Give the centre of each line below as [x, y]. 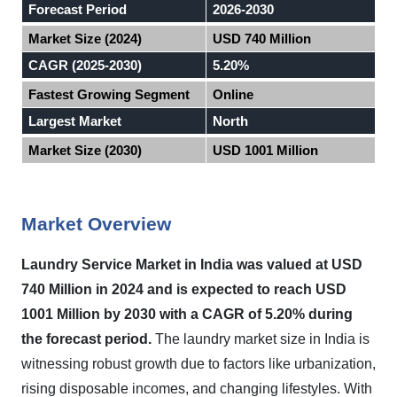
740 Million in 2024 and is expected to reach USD [184, 289]
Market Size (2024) [86, 39]
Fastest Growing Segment [109, 94]
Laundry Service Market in [111, 265]
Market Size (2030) [86, 150]
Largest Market [75, 121]
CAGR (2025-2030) [86, 65]
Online [234, 94]
